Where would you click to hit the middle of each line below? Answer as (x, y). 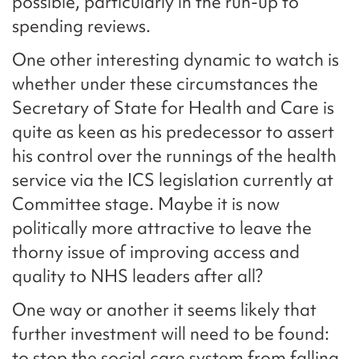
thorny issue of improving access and (156, 252)
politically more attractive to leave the (162, 228)
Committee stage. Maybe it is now (146, 204)
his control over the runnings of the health (174, 156)
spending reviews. (81, 26)
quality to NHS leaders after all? (137, 276)
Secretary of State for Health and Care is (173, 108)
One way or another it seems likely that (164, 310)
